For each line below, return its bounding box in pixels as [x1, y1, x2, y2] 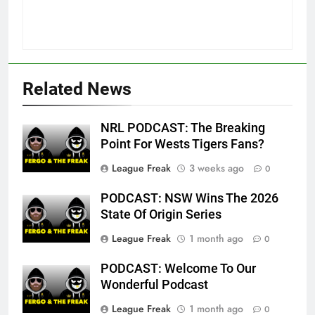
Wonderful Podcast [101, 277, 208, 292]
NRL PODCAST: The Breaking [101, 120, 265, 135]
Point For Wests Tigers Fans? [101, 136, 264, 151]
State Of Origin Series [101, 207, 221, 221]
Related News [22, 78, 131, 99]
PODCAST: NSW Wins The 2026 [101, 191, 278, 205]
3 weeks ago [189, 160, 244, 175]
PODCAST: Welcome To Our [101, 261, 256, 276]
